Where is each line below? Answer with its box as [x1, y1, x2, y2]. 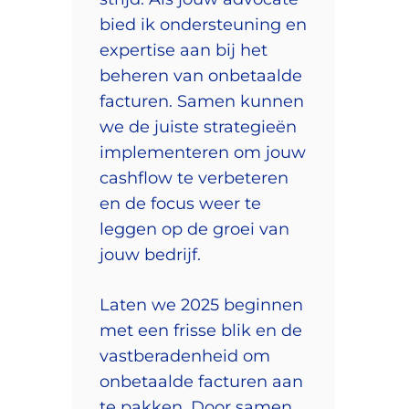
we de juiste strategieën [100, 116, 297, 137]
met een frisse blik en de [100, 320, 302, 341]
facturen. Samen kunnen [100, 90, 304, 111]
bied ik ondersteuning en [100, 14, 307, 35]
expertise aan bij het [100, 39, 267, 60]
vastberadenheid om [100, 345, 270, 366]
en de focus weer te [100, 193, 261, 214]
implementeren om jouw [100, 142, 306, 163]
